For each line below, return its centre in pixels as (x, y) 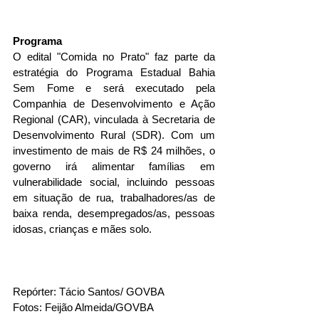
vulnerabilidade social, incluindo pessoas (114, 182)
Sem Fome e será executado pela (114, 88)
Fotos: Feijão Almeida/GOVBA (83, 308)
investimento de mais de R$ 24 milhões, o (114, 151)
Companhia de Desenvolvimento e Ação (114, 104)
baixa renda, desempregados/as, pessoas (114, 214)
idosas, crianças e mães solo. (82, 229)
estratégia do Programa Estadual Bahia (114, 73)
